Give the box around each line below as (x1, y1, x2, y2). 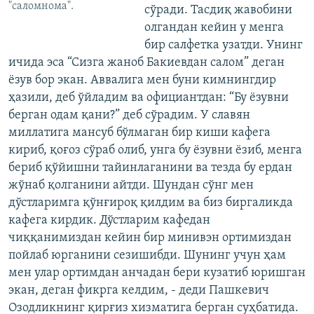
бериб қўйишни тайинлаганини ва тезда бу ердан (8, 161, 292, 175)
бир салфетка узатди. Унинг (144, 39, 303, 53)
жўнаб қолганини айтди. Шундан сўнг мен (8, 179, 254, 193)
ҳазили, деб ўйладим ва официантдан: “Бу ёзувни (8, 91, 289, 105)
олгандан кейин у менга (144, 21, 284, 35)
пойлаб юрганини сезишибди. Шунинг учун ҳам (8, 249, 286, 263)
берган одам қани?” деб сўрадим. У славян (8, 109, 250, 123)
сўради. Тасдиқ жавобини (144, 4, 292, 18)
